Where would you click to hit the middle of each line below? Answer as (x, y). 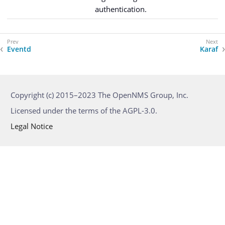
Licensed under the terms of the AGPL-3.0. (84, 110)
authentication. (121, 9)
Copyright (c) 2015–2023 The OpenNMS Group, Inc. (99, 95)
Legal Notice (32, 126)
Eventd (19, 49)
